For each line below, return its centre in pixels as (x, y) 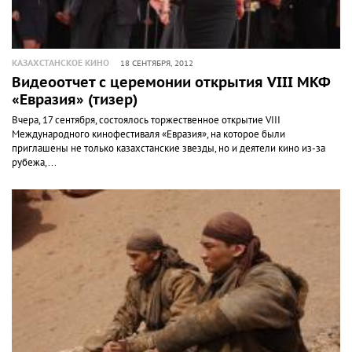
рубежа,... (34, 162)
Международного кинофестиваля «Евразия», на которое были (148, 134)
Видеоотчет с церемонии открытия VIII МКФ (171, 82)
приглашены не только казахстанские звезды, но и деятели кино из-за (169, 148)
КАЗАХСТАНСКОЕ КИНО (60, 63)
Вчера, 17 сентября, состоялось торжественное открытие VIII (146, 120)
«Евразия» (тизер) (75, 100)
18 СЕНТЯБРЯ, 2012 (157, 63)
